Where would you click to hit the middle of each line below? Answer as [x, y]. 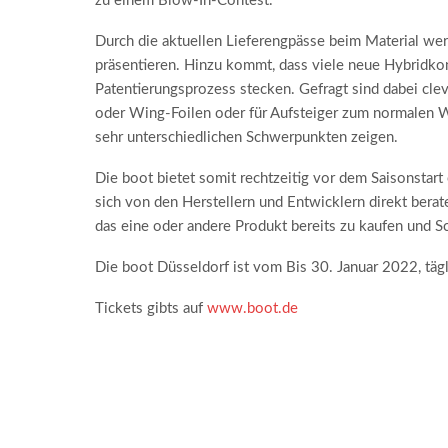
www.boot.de [252, 309]
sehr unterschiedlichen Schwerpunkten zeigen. [246, 138]
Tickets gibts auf [150, 309]
